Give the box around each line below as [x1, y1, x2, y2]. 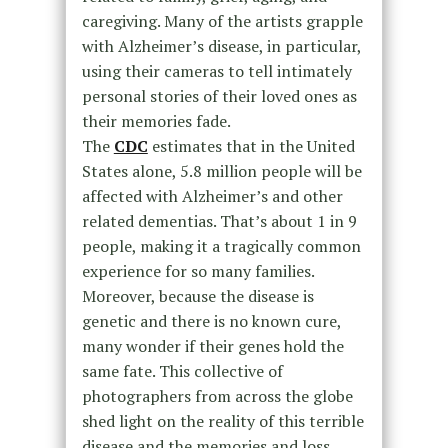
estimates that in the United [151, 134, 355, 157]
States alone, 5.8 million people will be [81, 159, 362, 182]
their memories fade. [81, 109, 230, 132]
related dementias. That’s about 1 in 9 [81, 209, 357, 232]
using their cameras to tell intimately [81, 59, 352, 82]
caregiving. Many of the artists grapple [81, 9, 363, 32]
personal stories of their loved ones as [81, 84, 357, 107]
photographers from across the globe [81, 384, 353, 407]
